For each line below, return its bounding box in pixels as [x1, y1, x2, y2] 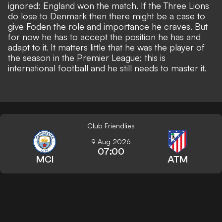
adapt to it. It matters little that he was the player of [8, 42, 205, 53]
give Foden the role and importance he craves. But [8, 21, 208, 32]
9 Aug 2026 [91, 137, 131, 146]
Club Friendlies [87, 121, 135, 130]
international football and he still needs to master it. [8, 62, 206, 74]
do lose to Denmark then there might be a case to [8, 10, 205, 22]
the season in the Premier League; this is [8, 52, 166, 63]
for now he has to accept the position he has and [8, 31, 201, 43]
